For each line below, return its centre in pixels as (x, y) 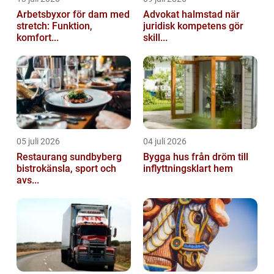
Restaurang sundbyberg (69, 157)
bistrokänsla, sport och (66, 169)
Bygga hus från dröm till (167, 157)
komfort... (38, 38)
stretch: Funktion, (54, 26)
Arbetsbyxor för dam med (73, 15)
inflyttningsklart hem (188, 169)
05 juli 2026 (38, 142)
